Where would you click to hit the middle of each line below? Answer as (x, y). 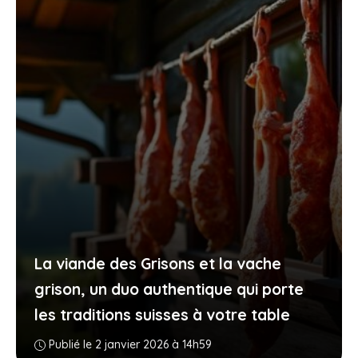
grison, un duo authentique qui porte (169, 289)
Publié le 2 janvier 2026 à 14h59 (130, 344)
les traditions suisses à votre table (162, 314)
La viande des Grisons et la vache (157, 263)
